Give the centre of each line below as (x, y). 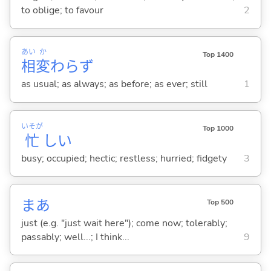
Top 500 (220, 202)
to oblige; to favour (62, 11)
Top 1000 (218, 128)
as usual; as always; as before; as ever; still (114, 84)
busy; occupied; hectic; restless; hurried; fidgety (124, 158)
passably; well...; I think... (75, 237)
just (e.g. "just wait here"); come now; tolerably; (124, 223)
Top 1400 (218, 54)
